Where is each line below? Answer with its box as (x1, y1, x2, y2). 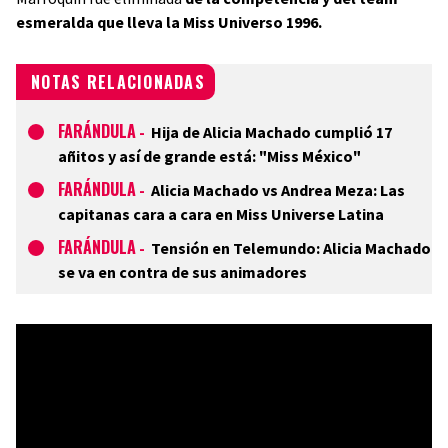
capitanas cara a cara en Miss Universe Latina (58, 204, 384, 224)
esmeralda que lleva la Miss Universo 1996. (16, 12, 322, 32)
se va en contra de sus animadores (58, 262, 307, 282)
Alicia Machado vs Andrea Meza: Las (151, 180, 405, 200)
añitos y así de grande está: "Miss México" (58, 146, 361, 166)
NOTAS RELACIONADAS (31, 70, 206, 94)
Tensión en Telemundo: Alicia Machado (151, 238, 431, 258)
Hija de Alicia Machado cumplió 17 (151, 122, 392, 142)
